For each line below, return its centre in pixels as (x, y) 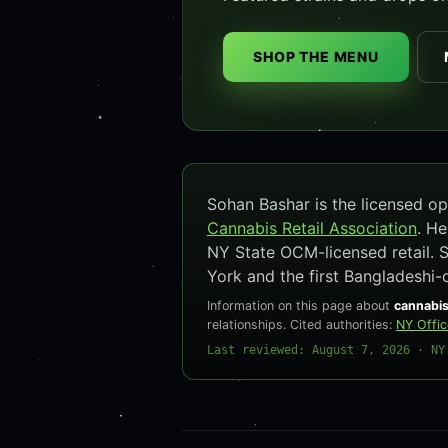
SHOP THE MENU (316, 56)
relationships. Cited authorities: (301, 324)
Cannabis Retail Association (312, 228)
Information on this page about (300, 305)
